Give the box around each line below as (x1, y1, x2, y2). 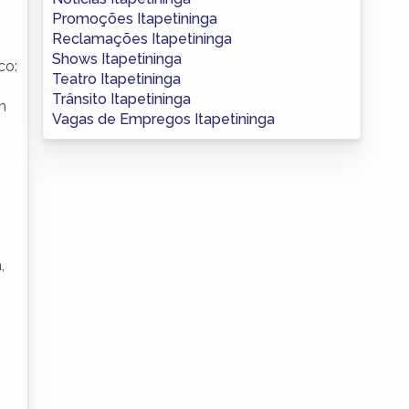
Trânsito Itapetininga (52, 89, 191, 108)
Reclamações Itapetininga (52, 29, 232, 47)
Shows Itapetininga (52, 49, 182, 68)
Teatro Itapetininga (52, 69, 181, 88)
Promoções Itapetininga (52, 9, 217, 27)
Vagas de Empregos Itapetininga (52, 110, 275, 128)
